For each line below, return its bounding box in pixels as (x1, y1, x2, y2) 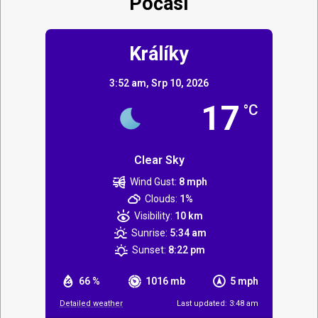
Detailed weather (60, 298, 123, 308)
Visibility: (134, 209, 173, 221)
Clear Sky (133, 153, 185, 167)
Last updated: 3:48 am (177, 298, 258, 308)
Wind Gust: (130, 175, 177, 187)
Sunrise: (131, 226, 168, 238)
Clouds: (144, 192, 177, 204)
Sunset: (132, 243, 167, 256)
